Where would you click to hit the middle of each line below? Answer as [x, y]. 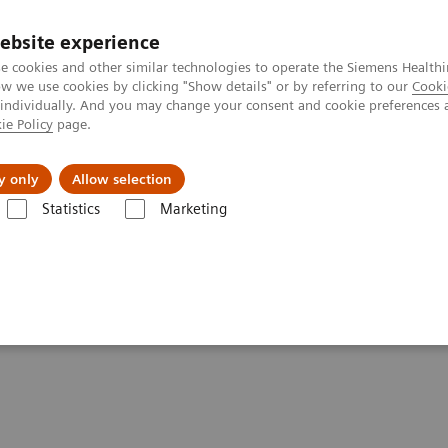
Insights [275, 164]
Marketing [193, 209]
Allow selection [122, 179]
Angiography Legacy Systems [196, 228]
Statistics [70, 209]
